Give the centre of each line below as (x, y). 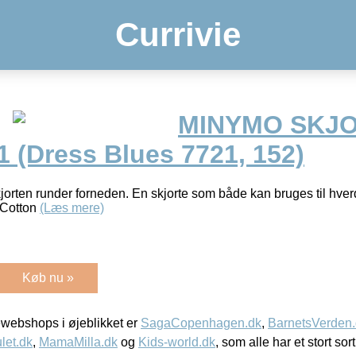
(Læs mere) (72, 207)
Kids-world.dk (177, 342)
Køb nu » (48, 277)
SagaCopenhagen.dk (201, 323)
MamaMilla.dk (78, 342)
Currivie (178, 35)
